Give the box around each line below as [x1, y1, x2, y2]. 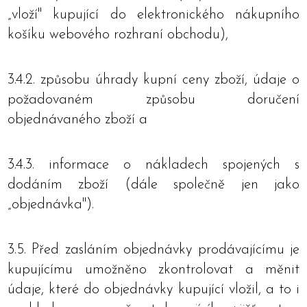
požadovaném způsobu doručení [8, 93, 299, 107]
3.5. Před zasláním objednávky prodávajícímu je [8, 243, 299, 257]
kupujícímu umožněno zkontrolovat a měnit [8, 262, 299, 277]
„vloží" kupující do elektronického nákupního [8, 8, 299, 22]
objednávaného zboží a [8, 112, 147, 127]
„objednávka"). [8, 197, 94, 212]
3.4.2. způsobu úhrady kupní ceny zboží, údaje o [8, 73, 299, 87]
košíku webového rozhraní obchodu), [8, 27, 228, 42]
